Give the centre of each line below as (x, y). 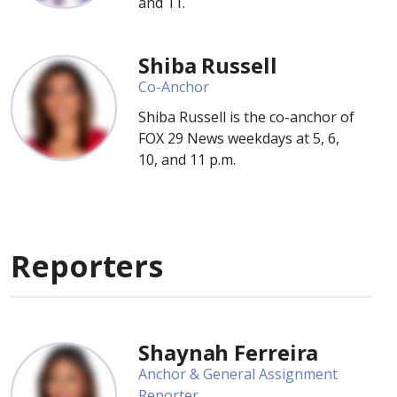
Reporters (87, 266)
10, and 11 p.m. (189, 160)
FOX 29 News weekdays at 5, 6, (239, 138)
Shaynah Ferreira (229, 352)
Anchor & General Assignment (238, 374)
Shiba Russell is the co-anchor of (246, 117)
